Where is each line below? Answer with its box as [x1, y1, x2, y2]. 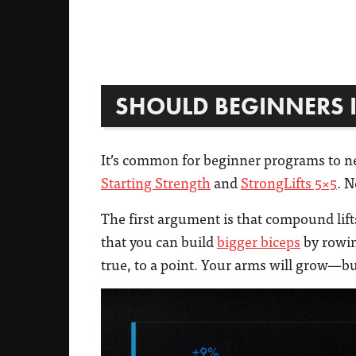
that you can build [101, 231, 217, 252]
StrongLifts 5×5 [241, 172, 337, 193]
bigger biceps [217, 231, 300, 252]
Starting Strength [101, 172, 211, 193]
